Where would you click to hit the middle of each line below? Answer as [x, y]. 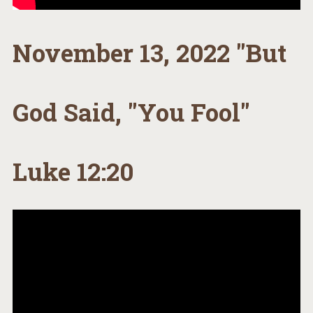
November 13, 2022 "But [149, 52]
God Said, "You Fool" [131, 111]
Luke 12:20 [73, 171]
